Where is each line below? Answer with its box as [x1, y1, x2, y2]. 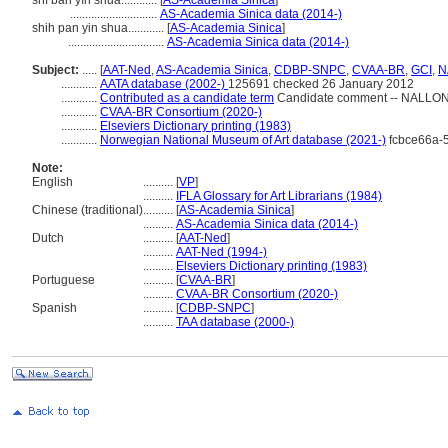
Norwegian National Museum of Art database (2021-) [100, 133, 386, 147]
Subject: [32, 63, 79, 77]
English [32, 175, 73, 189]
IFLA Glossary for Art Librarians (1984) [176, 189, 382, 203]
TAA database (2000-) [176, 315, 294, 329]
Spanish [32, 301, 77, 315]
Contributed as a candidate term [100, 91, 274, 105]
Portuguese [32, 273, 95, 287]
